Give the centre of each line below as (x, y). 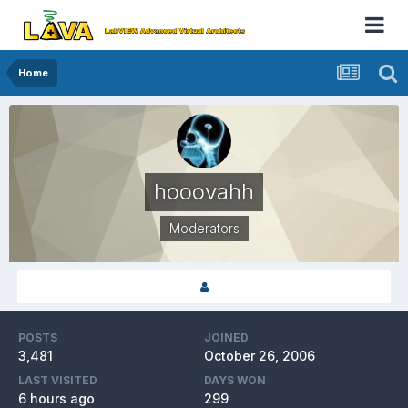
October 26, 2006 (260, 356)
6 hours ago (56, 398)
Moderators (204, 228)
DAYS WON (235, 380)
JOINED (226, 337)
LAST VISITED (58, 380)
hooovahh (204, 192)
